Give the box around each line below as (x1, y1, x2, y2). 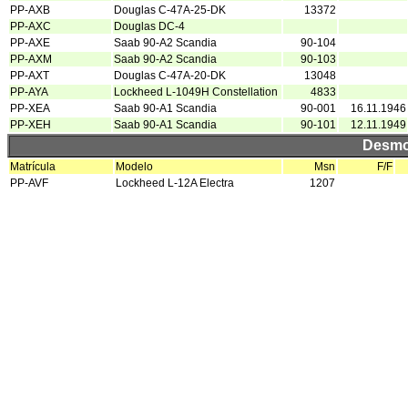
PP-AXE (10, 36, 50, 49)
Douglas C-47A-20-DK (114, 69, 226, 82)
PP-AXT (10, 69, 49, 82)
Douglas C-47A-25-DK (114, 4, 226, 16)
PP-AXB (10, 4, 50, 16)
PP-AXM (10, 53, 52, 66)
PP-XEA (10, 102, 50, 115)
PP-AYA (10, 86, 48, 98)
